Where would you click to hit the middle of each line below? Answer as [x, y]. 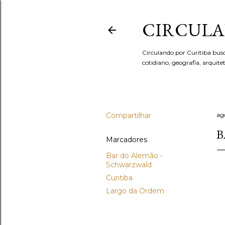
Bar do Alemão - [134, 156]
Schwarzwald [129, 165]
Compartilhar [129, 116]
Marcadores [127, 140]
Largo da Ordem [135, 191]
